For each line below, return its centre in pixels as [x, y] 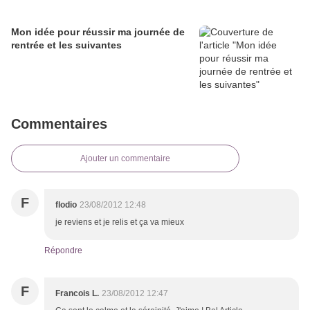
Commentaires [59, 124]
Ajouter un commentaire [125, 159]
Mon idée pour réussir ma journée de [98, 32]
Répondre [63, 251]
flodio [66, 205]
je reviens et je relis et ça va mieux [120, 222]
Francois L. [77, 294]
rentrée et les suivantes [66, 45]
